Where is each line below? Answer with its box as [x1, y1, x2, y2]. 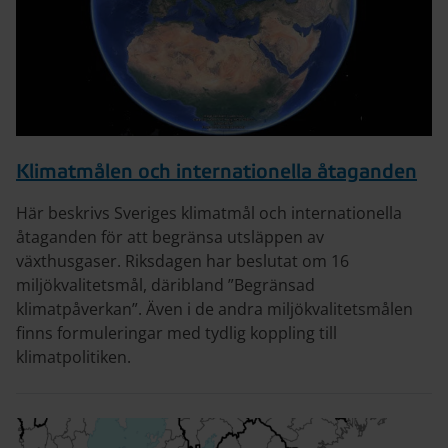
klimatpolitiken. [16, 346, 131, 369]
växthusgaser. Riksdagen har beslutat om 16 [16, 250, 349, 273]
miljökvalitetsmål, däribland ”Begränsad [16, 274, 315, 297]
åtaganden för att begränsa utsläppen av [16, 226, 324, 249]
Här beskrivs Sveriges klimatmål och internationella [16, 202, 402, 225]
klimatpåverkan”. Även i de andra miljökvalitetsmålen [16, 298, 413, 321]
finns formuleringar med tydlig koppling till [16, 322, 337, 345]
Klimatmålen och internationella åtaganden [16, 160, 417, 186]
